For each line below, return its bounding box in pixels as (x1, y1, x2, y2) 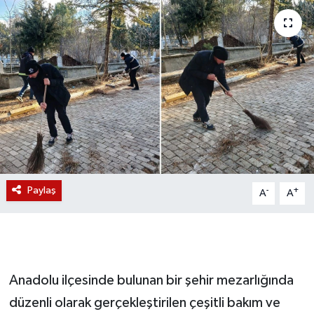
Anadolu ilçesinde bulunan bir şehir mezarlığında (8, 273, 294, 287)
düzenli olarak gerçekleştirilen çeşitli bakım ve (8, 295, 280, 310)
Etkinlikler (37, 55, 97, 67)
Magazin (37, 19, 89, 31)
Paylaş (27, 184, 56, 196)
